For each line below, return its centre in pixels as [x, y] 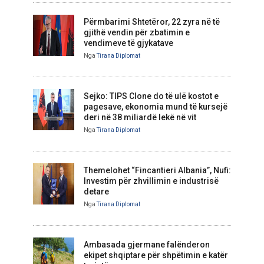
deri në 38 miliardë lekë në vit [140, 118]
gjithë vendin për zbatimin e [137, 33]
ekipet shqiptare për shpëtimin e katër [156, 255]
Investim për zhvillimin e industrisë [151, 181]
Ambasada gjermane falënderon [147, 245]
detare [96, 192]
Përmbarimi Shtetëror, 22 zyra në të [152, 22]
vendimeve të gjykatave [128, 43]
